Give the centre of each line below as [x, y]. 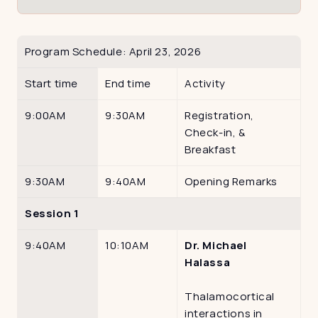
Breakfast [210, 149]
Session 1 [53, 213]
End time [130, 83]
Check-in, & [215, 132]
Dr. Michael [216, 245]
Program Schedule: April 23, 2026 [113, 51]
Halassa [208, 262]
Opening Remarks [231, 181]
